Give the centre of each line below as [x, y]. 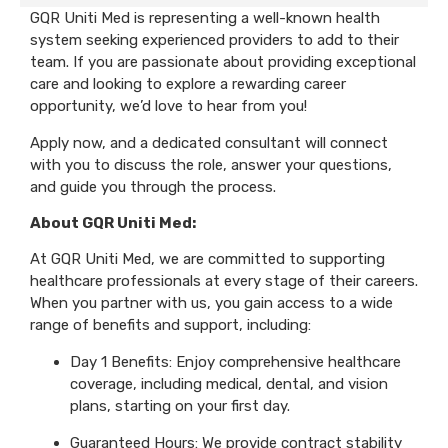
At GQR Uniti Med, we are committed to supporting [207, 259]
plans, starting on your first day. [180, 405]
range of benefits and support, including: [170, 325]
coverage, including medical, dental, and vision [229, 383]
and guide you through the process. [153, 186]
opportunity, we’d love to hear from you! [168, 106]
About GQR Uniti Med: [113, 222]
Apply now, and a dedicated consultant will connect [209, 142]
